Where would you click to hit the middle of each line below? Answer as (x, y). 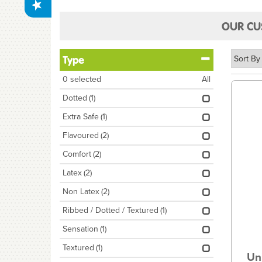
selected (85, 79)
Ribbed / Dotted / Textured (111, 210)
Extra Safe (81, 117)
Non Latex (81, 192)
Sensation (80, 229)
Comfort (77, 154)
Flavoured (81, 135)
